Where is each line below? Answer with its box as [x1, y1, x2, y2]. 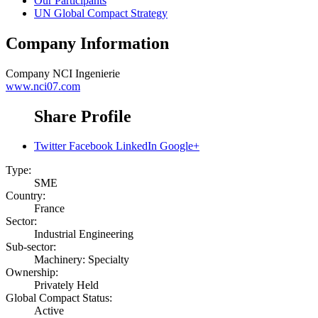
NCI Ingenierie [53, 67, 120, 79]
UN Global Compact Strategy [34, 6, 168, 19]
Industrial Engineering [34, 228, 133, 241]
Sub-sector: [6, 241, 56, 253]
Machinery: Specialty [34, 253, 129, 266]
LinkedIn [116, 140, 157, 153]
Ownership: [6, 266, 58, 279]
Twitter [34, 140, 66, 153]
